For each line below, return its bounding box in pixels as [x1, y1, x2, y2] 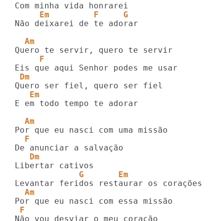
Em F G [15, 10, 128, 19]
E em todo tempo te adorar [15, 99, 138, 108]
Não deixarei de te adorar [15, 19, 138, 28]
